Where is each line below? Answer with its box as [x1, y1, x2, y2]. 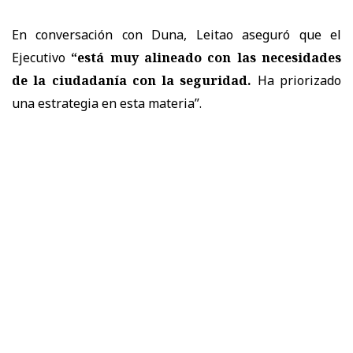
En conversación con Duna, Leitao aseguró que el [12, 25, 341, 43]
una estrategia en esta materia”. [12, 94, 202, 112]
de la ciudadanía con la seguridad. [12, 71, 252, 89]
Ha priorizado [251, 71, 342, 89]
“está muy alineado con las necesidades [71, 48, 342, 66]
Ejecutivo [12, 48, 72, 66]
